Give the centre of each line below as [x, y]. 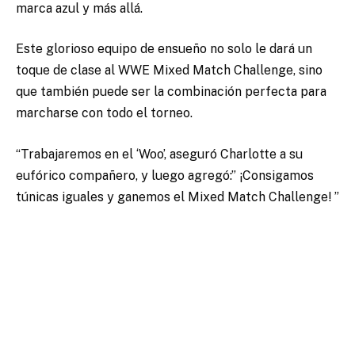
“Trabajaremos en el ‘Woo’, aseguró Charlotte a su [159, 154]
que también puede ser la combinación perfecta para [171, 92]
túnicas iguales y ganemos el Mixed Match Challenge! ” [177, 197]
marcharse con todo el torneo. [104, 113]
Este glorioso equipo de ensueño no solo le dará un [164, 49]
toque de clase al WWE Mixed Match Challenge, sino [169, 71]
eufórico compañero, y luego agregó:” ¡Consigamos [165, 175]
